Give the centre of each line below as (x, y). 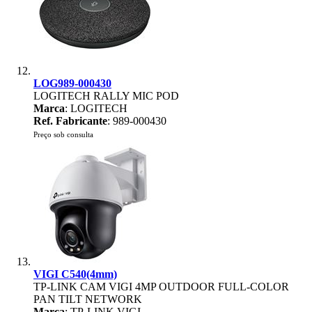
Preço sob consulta (63, 134)
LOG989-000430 (72, 83)
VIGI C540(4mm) (75, 274)
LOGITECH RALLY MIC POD (106, 96)
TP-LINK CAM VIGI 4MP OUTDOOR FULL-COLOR (161, 287)
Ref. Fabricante (70, 121)
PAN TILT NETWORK (88, 299)
